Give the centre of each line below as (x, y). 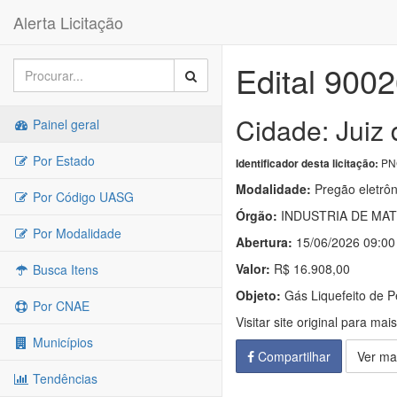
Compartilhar (292, 356)
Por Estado (62, 160)
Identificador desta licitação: (307, 163)
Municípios (61, 342)
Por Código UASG (82, 197)
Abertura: (264, 242)
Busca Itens (64, 269)
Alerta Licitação (68, 22)
